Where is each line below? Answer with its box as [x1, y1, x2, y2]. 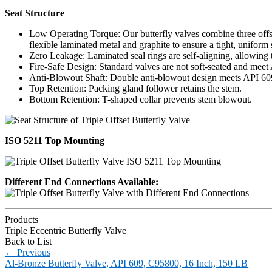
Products [5, 214, 38, 225]
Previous [15, 246, 50, 257]
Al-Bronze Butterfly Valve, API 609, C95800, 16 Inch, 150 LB [5, 257, 248, 268]
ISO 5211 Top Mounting [5, 135, 104, 146]
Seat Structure [5, 7, 64, 18]
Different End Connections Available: [5, 176, 158, 187]
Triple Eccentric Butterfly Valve [5, 225, 126, 236]
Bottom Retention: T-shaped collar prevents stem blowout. [29, 93, 252, 104]
